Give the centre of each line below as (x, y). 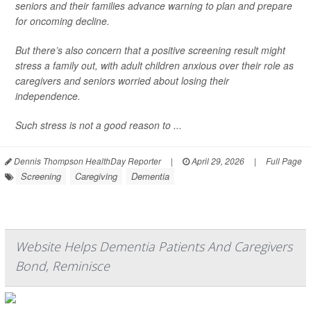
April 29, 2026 (217, 161)
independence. (48, 96)
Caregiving (96, 176)
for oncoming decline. (62, 21)
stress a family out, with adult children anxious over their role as (154, 65)
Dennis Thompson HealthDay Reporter (86, 161)
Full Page (284, 161)
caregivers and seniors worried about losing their (122, 81)
